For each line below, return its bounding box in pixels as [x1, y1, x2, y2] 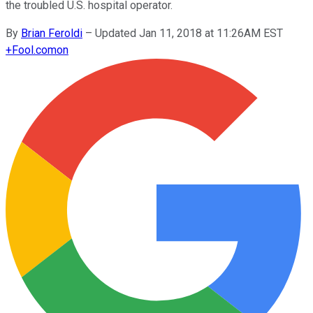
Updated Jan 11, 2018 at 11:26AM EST [95, 26, 283, 40]
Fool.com [12, 43, 57, 57]
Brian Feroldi [21, 26, 82, 40]
